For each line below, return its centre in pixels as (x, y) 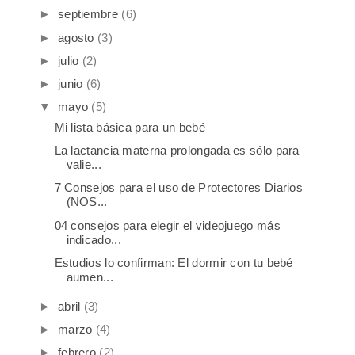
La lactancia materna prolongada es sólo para (177, 151)
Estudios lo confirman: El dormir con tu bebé (174, 262)
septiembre (88, 14)
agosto (76, 37)
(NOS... (87, 202)
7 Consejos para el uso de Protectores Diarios (178, 188)
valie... (84, 165)
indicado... (94, 239)
